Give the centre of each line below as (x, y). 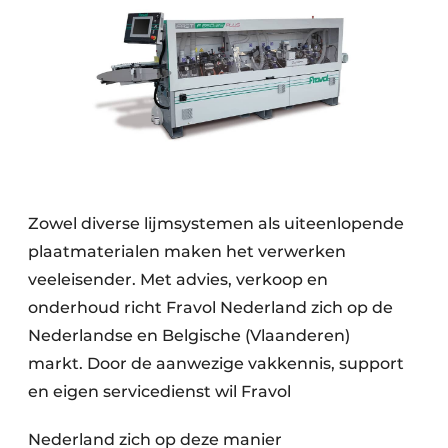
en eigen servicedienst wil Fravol (159, 392)
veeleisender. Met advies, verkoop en (178, 280)
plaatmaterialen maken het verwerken (187, 252)
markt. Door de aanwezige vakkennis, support (216, 364)
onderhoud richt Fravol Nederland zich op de (210, 308)
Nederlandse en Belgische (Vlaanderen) (189, 336)
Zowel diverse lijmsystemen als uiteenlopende (216, 224)
